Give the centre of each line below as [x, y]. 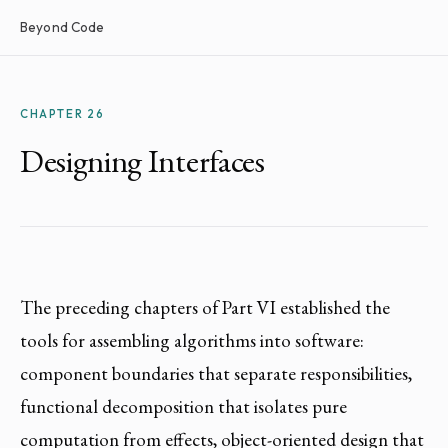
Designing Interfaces [142, 161]
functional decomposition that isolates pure [183, 406]
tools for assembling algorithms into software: [192, 340]
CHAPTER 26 [62, 113]
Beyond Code [62, 27]
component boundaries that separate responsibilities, [216, 373]
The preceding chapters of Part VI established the [205, 307]
